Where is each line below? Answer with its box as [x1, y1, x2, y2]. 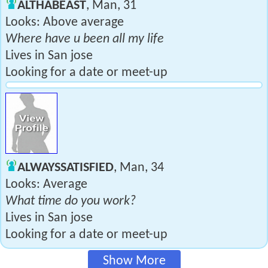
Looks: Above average [5, 16, 124, 29]
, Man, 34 [114, 161, 164, 175]
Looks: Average [5, 178, 87, 191]
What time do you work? [5, 194, 136, 208]
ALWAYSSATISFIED [17, 161, 114, 175]
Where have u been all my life [5, 32, 164, 46]
